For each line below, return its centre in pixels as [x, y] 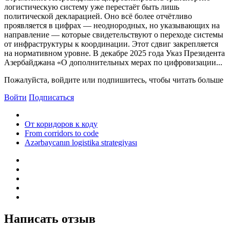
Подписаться [51, 97]
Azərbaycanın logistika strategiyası [81, 142]
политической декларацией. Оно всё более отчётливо [98, 16]
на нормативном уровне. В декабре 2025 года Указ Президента [114, 53]
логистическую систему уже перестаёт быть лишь [92, 7]
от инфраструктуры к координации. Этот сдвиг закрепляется [111, 44]
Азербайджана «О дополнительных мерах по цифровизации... [113, 62]
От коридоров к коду [61, 124]
